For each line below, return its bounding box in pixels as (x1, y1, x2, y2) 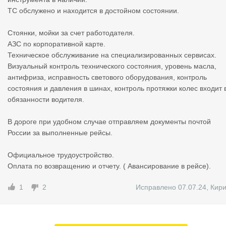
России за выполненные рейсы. (8, 129, 112, 137)
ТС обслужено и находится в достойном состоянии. (8, 7, 179, 15)
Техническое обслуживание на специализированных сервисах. (8, 51, 216, 59)
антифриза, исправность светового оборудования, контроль (8, 73, 207, 81)
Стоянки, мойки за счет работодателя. (8, 29, 135, 37)
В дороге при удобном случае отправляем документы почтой (8, 118, 211, 126)
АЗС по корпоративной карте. (8, 40, 105, 48)
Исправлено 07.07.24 (136, 183, 206, 191)
